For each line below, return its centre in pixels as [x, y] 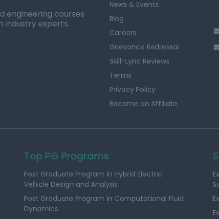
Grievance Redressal [144, 47]
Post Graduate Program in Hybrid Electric [93, 174]
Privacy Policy [132, 89]
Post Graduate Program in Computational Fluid [104, 198]
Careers [123, 33]
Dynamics [41, 209]
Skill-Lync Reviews [140, 61]
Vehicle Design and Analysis [71, 184]
